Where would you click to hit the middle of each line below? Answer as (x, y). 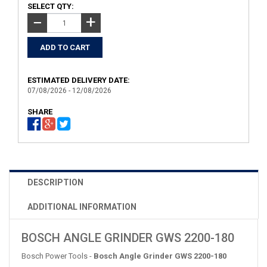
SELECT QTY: (51, 6)
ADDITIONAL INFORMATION (82, 207)
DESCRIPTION (55, 182)
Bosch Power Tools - (58, 256)
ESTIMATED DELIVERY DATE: (79, 80)
